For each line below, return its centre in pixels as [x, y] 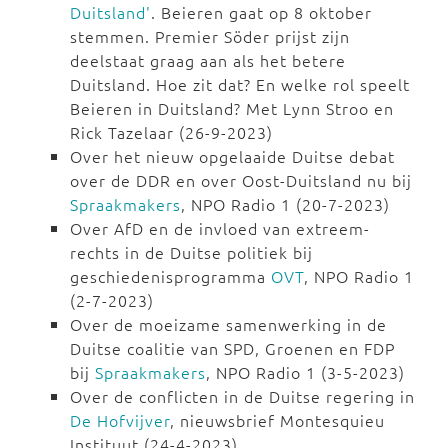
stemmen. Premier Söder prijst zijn [210, 36]
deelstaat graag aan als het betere [208, 60]
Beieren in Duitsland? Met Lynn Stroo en [232, 108]
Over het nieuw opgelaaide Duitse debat [232, 156]
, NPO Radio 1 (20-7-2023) [285, 204]
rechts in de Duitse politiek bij [191, 252]
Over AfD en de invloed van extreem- [220, 228]
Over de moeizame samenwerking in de [228, 324]
